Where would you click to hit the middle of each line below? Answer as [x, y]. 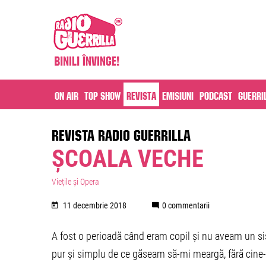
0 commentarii [186, 205]
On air [66, 94]
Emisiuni [178, 94]
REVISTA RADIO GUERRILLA [121, 133]
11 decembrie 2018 [95, 205]
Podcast [216, 94]
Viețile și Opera [75, 182]
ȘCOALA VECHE [128, 159]
